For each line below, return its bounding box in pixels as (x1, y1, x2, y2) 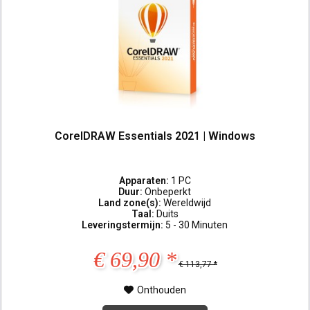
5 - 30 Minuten (165, 219, 228, 230)
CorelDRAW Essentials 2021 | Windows (55, 129, 256, 143)
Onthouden (137, 284, 187, 295)
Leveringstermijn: (82, 219, 166, 230)
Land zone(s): (98, 197, 164, 208)
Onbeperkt (145, 185, 192, 197)
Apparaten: (118, 174, 171, 186)
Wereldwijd (163, 197, 212, 208)
